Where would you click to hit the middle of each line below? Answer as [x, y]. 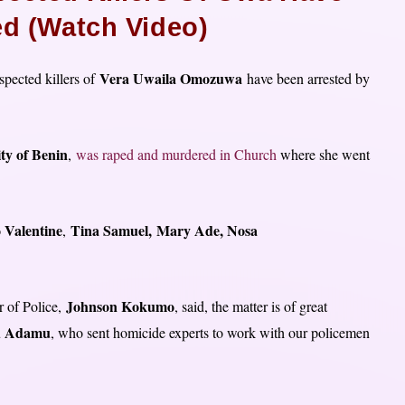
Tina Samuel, [111, 231]
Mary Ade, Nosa [207, 231]
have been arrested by [306, 79]
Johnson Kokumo [120, 306]
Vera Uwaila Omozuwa [171, 79]
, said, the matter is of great [251, 306]
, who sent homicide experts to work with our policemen [210, 333]
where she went [325, 155]
